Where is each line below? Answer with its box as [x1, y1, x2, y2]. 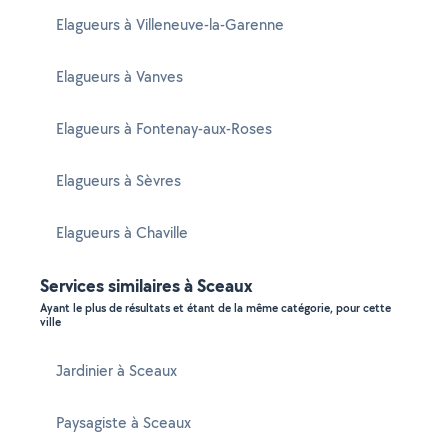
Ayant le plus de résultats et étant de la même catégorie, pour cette [40, 300, 391, 316]
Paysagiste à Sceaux [56, 412, 191, 433]
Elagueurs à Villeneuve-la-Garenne [56, 14, 284, 35]
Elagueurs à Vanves [56, 66, 183, 87]
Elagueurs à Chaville [56, 222, 188, 243]
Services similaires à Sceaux [40, 273, 253, 298]
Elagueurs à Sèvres [56, 170, 181, 191]
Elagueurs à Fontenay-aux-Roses [56, 118, 272, 139]
